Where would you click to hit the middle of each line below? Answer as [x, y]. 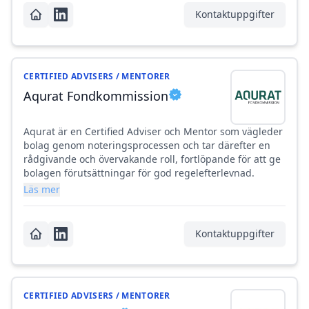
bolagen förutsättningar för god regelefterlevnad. [139, 173]
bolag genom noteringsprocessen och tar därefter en [147, 146]
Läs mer [42, 190]
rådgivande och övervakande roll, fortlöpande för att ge [152, 159]
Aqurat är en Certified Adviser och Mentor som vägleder [153, 132]
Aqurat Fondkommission [96, 96]
